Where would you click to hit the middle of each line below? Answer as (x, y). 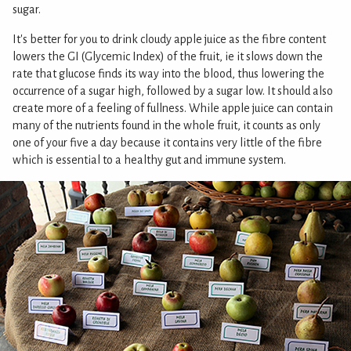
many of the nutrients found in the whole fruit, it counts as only (166, 125)
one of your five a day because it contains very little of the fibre (167, 142)
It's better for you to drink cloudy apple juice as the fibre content (169, 39)
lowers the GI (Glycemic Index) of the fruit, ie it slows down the (168, 56)
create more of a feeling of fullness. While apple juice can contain (173, 108)
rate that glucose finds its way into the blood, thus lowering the (168, 73)
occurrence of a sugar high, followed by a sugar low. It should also (173, 90)
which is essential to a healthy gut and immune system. (149, 159)
